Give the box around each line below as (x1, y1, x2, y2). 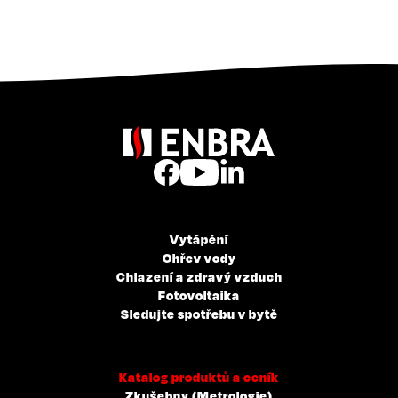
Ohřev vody (162, 249, 236, 266)
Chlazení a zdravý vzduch (115, 267, 283, 284)
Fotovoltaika (158, 286, 240, 303)
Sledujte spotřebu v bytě (120, 305, 278, 322)
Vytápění (170, 230, 228, 247)
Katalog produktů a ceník (119, 368, 279, 385)
